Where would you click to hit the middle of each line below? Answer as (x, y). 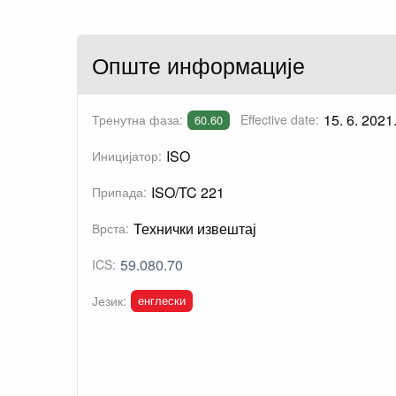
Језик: (109, 301)
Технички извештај (194, 229)
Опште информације (198, 65)
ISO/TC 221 (187, 193)
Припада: (119, 192)
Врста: (110, 228)
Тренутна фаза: (137, 120)
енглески (161, 300)
